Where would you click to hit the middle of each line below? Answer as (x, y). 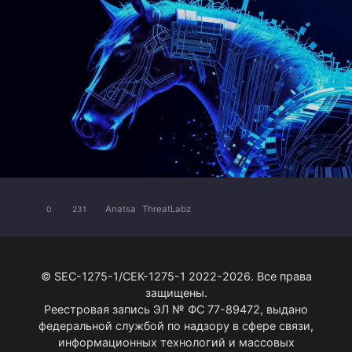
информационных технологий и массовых (176, 342)
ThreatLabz (167, 209)
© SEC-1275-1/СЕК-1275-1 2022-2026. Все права (176, 276)
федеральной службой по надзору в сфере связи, (176, 325)
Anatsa (121, 209)
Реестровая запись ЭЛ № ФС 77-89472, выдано (176, 309)
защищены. (176, 292)
